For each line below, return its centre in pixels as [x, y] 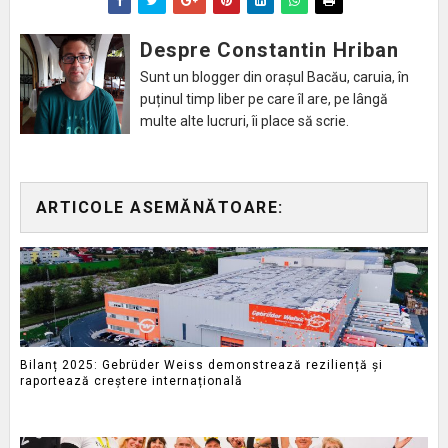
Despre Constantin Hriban [269, 50]
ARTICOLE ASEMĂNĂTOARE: [159, 208]
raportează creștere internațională [131, 380]
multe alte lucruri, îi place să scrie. [244, 121]
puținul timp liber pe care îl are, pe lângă [263, 99]
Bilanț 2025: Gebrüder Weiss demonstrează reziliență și [201, 364]
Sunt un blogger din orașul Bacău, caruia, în [274, 77]
